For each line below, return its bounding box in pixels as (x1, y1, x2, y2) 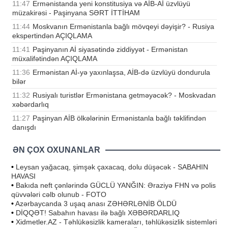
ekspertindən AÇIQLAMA (12, 32, 92, 40)
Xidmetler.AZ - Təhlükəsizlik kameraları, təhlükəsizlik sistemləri (16, 218, 217, 226)
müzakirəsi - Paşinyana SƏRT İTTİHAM (12, 9, 140, 17)
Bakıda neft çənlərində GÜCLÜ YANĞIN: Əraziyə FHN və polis (16, 181, 216, 190)
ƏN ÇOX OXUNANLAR (13, 146, 100, 155)
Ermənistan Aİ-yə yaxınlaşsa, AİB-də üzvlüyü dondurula (33, 68, 210, 77)
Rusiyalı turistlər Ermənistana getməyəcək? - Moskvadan (33, 91, 216, 100)
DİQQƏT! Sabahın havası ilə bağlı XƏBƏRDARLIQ (16, 209, 180, 217)
